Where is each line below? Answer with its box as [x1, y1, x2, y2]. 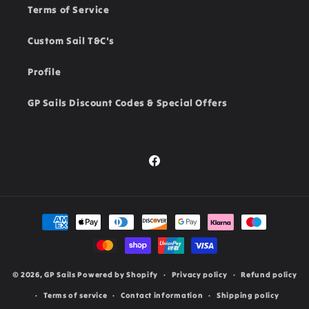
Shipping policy [217, 290, 279, 300]
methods [23, 228, 70, 241]
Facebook [147, 161, 195, 175]
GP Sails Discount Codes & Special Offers [28, 97, 228, 109]
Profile [28, 66, 61, 78]
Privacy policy [171, 270, 228, 279]
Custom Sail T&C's [28, 34, 114, 47]
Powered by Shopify [77, 269, 159, 279]
